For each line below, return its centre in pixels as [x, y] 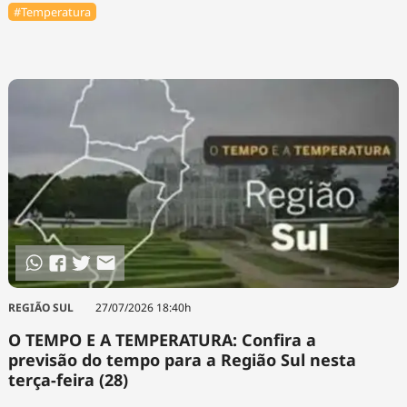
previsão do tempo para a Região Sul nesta [182, 360]
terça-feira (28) [68, 380]
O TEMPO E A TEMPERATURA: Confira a [162, 340]
